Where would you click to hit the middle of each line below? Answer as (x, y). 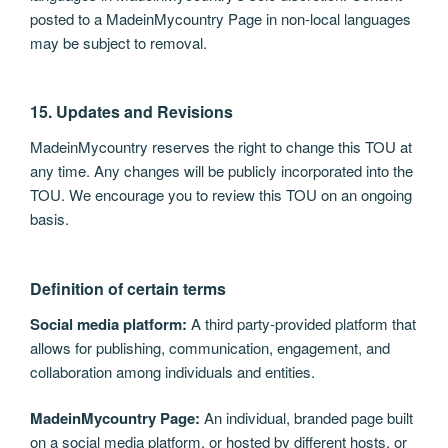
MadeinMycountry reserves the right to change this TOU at (221, 147)
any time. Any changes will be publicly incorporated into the (221, 171)
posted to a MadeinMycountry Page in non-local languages (220, 18)
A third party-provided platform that (301, 323)
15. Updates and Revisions (131, 112)
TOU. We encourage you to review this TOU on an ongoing (221, 195)
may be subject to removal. (118, 42)
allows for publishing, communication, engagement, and (210, 347)
